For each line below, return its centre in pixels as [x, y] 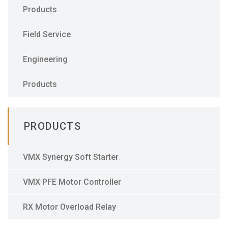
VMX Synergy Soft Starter [71, 157]
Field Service [47, 34]
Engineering [45, 59]
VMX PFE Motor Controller [72, 182]
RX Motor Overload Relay [69, 207]
